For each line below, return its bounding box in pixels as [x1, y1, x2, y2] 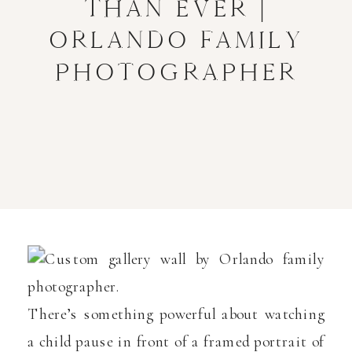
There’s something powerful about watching [27, 304, 324, 324]
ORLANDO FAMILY [49, 25, 305, 55]
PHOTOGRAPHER [54, 57, 299, 87]
